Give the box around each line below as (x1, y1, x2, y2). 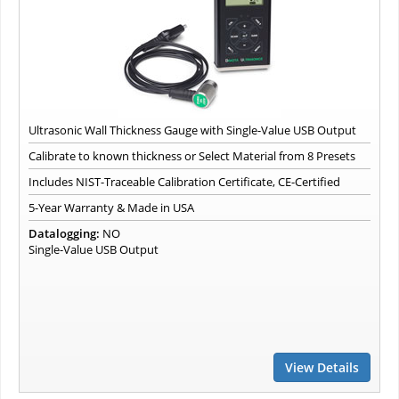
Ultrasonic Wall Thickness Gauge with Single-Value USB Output (28, 122, 356, 139)
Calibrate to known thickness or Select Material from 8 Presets (28, 148, 355, 165)
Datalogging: (28, 225, 100, 242)
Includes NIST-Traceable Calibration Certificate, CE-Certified (28, 174, 340, 191)
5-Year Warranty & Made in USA (28, 199, 194, 216)
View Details (285, 359, 359, 377)
